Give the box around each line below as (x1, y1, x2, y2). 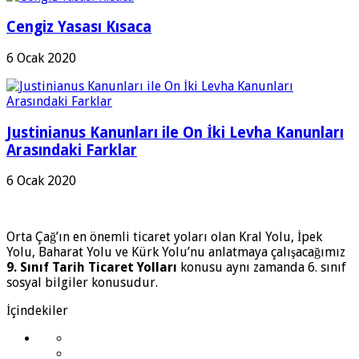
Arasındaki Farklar (6, 141, 137, 159)
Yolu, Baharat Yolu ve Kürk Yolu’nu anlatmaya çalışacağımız (6, 244, 345, 260)
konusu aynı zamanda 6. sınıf (177, 260, 346, 276)
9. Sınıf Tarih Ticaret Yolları (6, 260, 177, 276)
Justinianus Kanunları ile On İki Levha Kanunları (6, 123, 344, 141)
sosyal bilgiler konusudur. (6, 275, 158, 291)
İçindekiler (6, 303, 68, 319)
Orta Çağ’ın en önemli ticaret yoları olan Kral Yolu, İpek (6, 229, 322, 245)
